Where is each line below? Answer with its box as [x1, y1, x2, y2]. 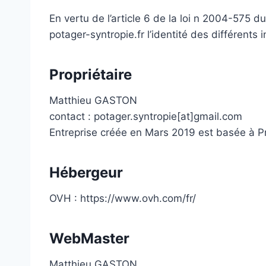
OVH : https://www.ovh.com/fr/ [49, 192, 196, 205]
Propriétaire [49, 66, 132, 84]
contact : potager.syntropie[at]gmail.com [49, 110, 242, 123]
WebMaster [49, 230, 129, 248]
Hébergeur [49, 164, 123, 182]
